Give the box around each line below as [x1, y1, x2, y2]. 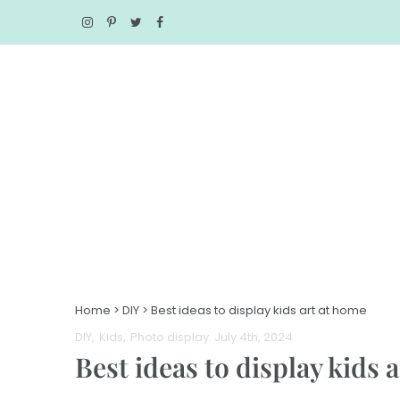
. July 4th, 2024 [209, 329, 293, 346]
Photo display [130, 329, 209, 346]
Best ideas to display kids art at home [151, 302, 367, 320]
